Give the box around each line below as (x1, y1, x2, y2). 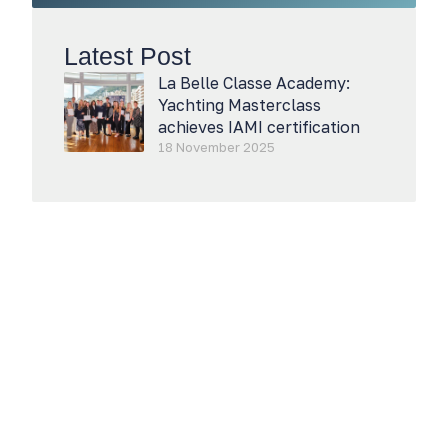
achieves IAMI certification (158, 117, 360, 137)
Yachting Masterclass (158, 95, 321, 115)
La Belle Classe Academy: (158, 73, 350, 93)
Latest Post (64, 42, 191, 70)
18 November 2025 (158, 139, 275, 155)
